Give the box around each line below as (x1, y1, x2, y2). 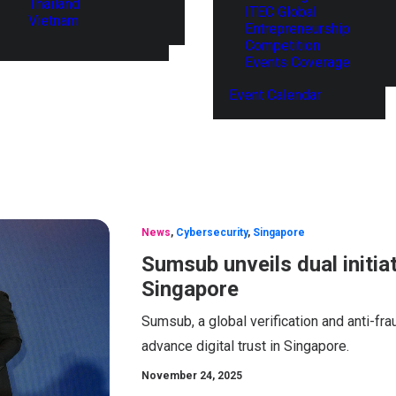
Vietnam (28, 11, 79, 29)
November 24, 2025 (141, 369, 242, 382)
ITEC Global (245, 4, 316, 20)
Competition (245, 37, 320, 54)
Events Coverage (245, 54, 350, 71)
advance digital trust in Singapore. (141, 338, 349, 354)
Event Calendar (229, 87, 321, 103)
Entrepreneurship (245, 20, 350, 37)
